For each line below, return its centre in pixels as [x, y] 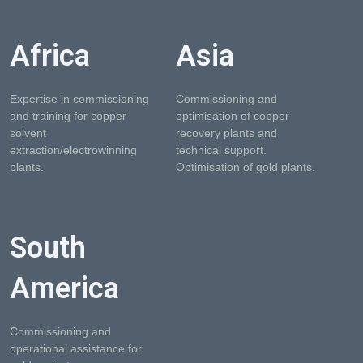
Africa [50, 56]
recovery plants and [226, 133]
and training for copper [68, 116]
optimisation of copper [232, 116]
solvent [28, 133]
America [65, 288]
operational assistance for [76, 348]
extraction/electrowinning [74, 150]
